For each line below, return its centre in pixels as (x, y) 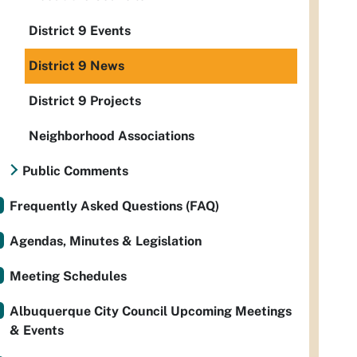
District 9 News (76, 66)
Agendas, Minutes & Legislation (106, 241)
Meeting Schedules (68, 276)
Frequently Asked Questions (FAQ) (114, 206)
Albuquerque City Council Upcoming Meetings (151, 311)
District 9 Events (80, 31)
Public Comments (75, 171)
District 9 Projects (85, 101)
